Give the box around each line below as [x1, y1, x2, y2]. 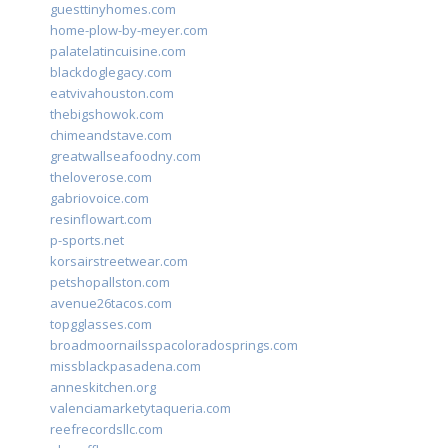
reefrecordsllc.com [50, 420, 163, 439]
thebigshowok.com [50, 105, 164, 124]
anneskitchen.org [50, 378, 156, 397]
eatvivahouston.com [50, 84, 174, 103]
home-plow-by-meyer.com [50, 21, 208, 40]
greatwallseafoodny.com [50, 147, 201, 166]
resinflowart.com [50, 210, 152, 229]
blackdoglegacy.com [50, 63, 172, 82]
